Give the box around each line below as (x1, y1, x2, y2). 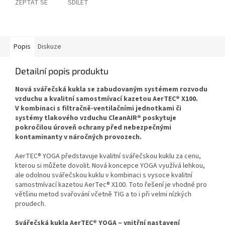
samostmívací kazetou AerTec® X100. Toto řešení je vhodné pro (15, 180, 207, 190)
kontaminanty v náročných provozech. (15, 132, 142, 143)
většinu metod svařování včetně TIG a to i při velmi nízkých (15, 189, 191, 200)
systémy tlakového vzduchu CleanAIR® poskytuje (15, 113, 176, 124)
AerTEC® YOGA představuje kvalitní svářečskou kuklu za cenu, (15, 151, 201, 162)
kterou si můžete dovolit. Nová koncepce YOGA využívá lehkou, (15, 161, 205, 171)
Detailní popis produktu (15, 65, 108, 77)
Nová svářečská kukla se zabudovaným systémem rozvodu (15, 84, 207, 95)
